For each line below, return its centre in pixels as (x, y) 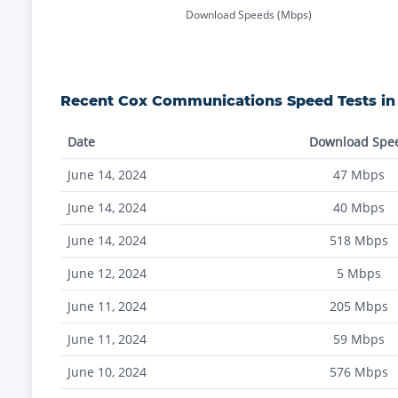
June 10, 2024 (107, 372)
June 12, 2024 (107, 273)
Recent (89, 101)
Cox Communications (200, 101)
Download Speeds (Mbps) (249, 14)
